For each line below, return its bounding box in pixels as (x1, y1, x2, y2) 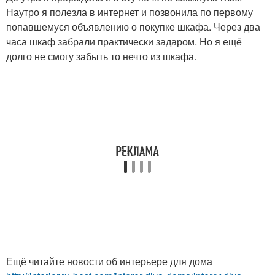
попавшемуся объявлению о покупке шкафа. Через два (6, 20, 260, 34)
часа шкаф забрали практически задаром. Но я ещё (6, 34, 242, 48)
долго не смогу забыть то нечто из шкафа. (6, 49, 196, 63)
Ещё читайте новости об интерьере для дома (6, 254, 212, 268)
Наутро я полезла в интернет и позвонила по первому (6, 5, 253, 19)
